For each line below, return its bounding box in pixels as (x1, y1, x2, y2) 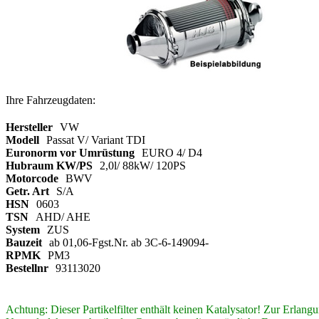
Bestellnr (6, 261, 48, 274)
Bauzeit (6, 236, 42, 249)
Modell (6, 133, 39, 146)
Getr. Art (6, 184, 49, 197)
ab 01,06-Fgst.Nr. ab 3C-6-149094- (49, 236, 209, 249)
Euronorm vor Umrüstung (6, 146, 135, 159)
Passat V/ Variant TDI (46, 133, 145, 146)
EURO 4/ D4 (142, 146, 202, 159)
